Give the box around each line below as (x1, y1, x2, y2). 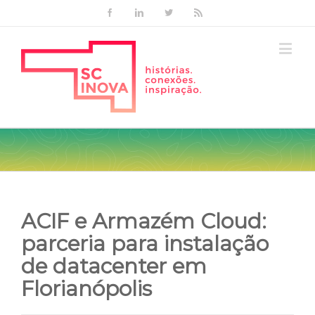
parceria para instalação (21, 231, 269, 256)
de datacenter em (21, 254, 207, 278)
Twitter (172, 8, 195, 16)
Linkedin (143, 8, 172, 16)
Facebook (113, 8, 146, 16)
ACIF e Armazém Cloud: (21, 209, 266, 233)
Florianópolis (21, 276, 152, 301)
